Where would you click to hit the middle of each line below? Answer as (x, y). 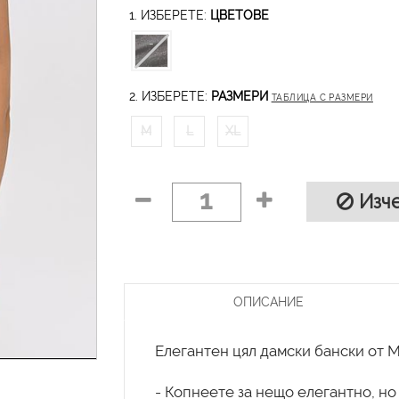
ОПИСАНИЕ (268, 301)
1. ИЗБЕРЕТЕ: (169, 16)
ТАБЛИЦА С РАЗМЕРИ (322, 98)
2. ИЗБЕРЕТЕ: (170, 97)
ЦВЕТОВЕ (239, 16)
